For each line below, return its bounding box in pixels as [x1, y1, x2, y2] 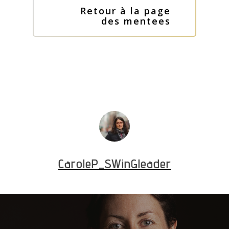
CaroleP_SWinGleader [58, 156, 171, 171]
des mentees [101, 14, 171, 27]
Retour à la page [80, 4, 171, 17]
